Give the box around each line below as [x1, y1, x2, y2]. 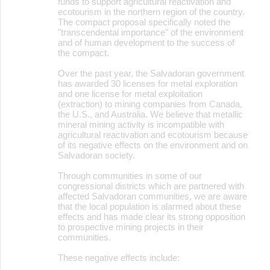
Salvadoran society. [58, 149, 135, 160]
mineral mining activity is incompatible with [58, 119, 224, 130]
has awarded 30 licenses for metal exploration [58, 78, 237, 89]
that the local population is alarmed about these [58, 201, 241, 212]
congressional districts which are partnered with [58, 180, 244, 191]
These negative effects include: [58, 252, 180, 263]
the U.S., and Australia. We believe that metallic [58, 108, 243, 119]
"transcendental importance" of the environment [58, 27, 243, 37]
